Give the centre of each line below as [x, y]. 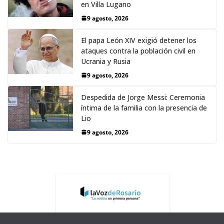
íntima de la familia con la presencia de [144, 107]
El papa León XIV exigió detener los [139, 40]
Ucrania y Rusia [106, 61]
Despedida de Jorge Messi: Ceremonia [143, 97]
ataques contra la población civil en [138, 50]
